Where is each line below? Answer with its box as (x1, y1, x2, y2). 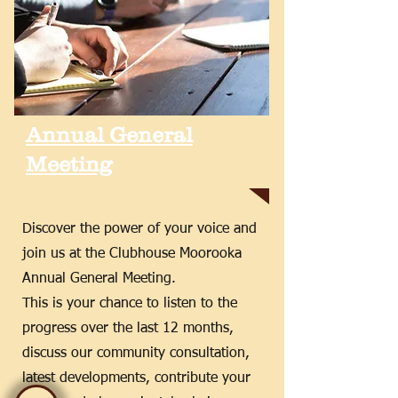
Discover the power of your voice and (22, 222, 257, 236)
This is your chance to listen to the (22, 297, 237, 311)
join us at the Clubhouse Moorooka (22, 247, 242, 261)
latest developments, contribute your (22, 371, 251, 386)
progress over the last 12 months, (22, 322, 234, 336)
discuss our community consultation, (22, 346, 250, 361)
